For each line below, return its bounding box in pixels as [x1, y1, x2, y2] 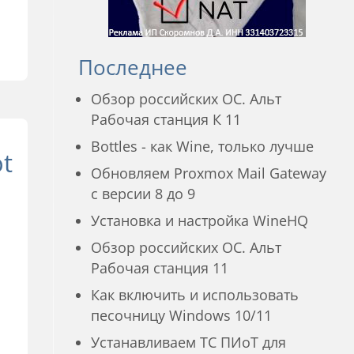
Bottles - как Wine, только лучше [91, 137, 314, 156]
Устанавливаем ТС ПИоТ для [91, 333, 287, 352]
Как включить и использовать [91, 285, 299, 304]
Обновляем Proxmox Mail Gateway [91, 164, 327, 183]
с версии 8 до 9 [91, 184, 196, 203]
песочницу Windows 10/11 [91, 306, 273, 325]
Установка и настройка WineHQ [91, 211, 309, 230]
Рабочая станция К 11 [91, 110, 242, 129]
